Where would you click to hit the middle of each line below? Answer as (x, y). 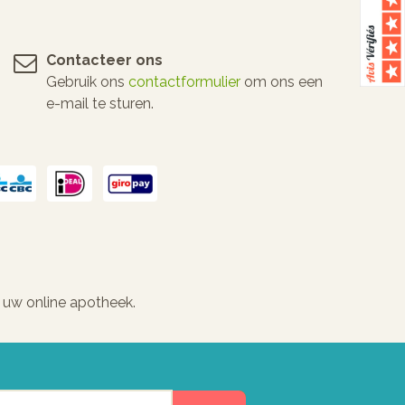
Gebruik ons (87, 82)
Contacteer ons (104, 60)
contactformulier (184, 82)
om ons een (282, 82)
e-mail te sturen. (100, 104)
